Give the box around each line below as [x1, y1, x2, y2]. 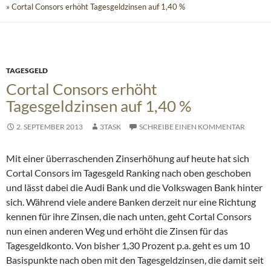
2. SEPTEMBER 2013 [16, 122, 83, 132]
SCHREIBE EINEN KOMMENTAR [139, 122, 245, 132]
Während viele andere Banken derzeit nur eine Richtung [24, 196, 256, 208]
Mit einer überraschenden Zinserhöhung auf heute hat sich [6, 152, 249, 165]
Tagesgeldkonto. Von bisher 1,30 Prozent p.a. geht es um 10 [6, 240, 250, 252]
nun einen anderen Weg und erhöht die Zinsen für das [6, 225, 228, 237]
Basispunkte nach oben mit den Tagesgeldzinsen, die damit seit [6, 254, 264, 266]
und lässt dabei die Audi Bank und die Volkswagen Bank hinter [6, 181, 263, 194]
